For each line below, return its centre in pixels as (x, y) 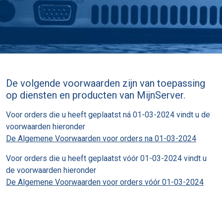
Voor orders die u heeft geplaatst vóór (73, 159)
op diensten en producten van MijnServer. (96, 95)
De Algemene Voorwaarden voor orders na (80, 139)
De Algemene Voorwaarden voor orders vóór (84, 182)
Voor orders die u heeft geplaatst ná (69, 115)
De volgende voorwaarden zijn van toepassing (106, 83)
